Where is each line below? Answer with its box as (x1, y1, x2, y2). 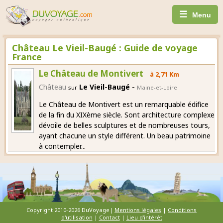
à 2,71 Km (148, 69, 179, 79)
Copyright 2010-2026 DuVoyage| (26, 206, 114, 214)
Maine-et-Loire (136, 83, 177, 91)
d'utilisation (61, 213, 93, 221)
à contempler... (38, 141, 86, 151)
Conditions (168, 206, 197, 214)
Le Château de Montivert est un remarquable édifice (38, 99, 209, 109)
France (12, 50, 42, 63)
